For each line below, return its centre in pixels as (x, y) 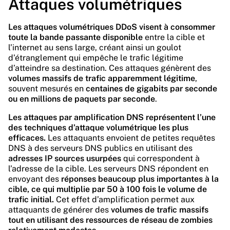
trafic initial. (31, 199)
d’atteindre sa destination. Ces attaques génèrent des (110, 68)
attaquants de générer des (60, 210)
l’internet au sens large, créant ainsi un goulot (95, 47)
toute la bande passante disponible (75, 37)
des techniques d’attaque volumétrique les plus (98, 128)
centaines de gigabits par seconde (151, 89)
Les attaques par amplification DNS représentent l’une (112, 117)
